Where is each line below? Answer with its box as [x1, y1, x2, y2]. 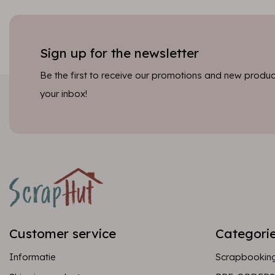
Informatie [9, 251, 56, 263]
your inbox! [40, 88, 87, 99]
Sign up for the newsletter [40, 45, 199, 61]
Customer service [9, 225, 116, 241]
